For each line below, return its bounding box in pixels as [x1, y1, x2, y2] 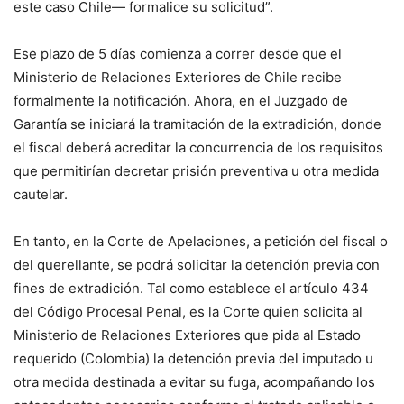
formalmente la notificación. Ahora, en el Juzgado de [14, 92, 348, 110]
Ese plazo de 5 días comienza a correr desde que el [14, 45, 342, 63]
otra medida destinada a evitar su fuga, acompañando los [14, 373, 375, 391]
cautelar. [14, 186, 68, 204]
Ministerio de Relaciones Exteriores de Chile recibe [14, 69, 342, 87]
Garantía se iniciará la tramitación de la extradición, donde [14, 115, 381, 133]
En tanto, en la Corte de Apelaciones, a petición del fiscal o [14, 233, 388, 251]
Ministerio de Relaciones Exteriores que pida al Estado [14, 326, 361, 344]
